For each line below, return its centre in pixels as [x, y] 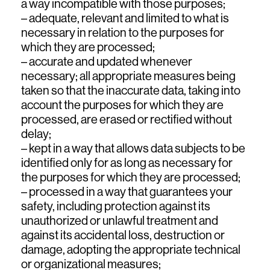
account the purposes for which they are [122, 105]
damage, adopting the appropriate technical [131, 249]
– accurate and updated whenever [107, 61]
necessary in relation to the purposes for [123, 32]
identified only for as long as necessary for [127, 162]
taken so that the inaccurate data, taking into [131, 90]
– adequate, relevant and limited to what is [125, 18]
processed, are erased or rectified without [127, 119]
